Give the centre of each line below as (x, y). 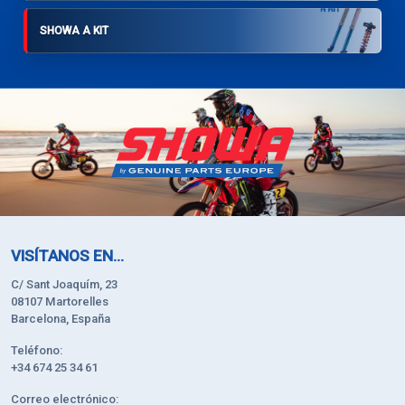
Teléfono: (37, 350)
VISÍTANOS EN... (67, 255)
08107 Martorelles (60, 301)
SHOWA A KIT (74, 30)
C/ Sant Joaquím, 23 (64, 284)
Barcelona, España (61, 318)
